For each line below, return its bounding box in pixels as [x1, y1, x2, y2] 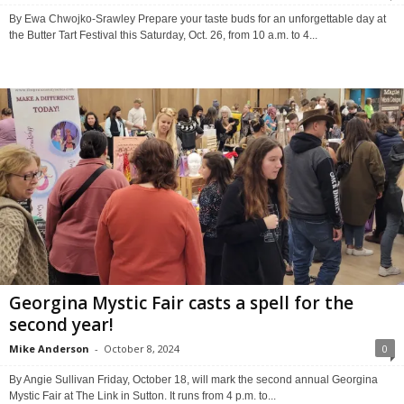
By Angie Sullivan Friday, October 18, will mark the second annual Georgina [9, 373, 378, 387]
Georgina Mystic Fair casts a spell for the [9, 291, 353, 316]
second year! [9, 313, 114, 337]
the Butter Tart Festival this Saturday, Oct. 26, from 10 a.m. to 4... [9, 28, 317, 41]
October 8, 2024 [104, 342, 179, 356]
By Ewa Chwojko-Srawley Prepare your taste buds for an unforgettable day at [9, 12, 386, 25]
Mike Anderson [9, 342, 89, 356]
